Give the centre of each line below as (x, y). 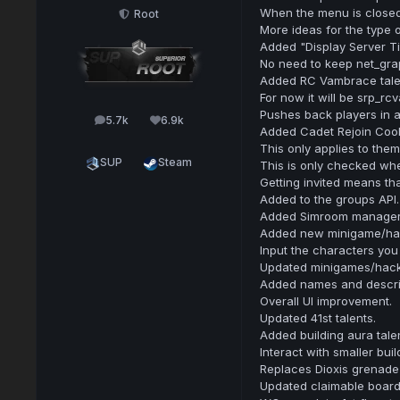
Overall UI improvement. (325, 301)
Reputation (194, 124)
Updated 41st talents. (317, 318)
